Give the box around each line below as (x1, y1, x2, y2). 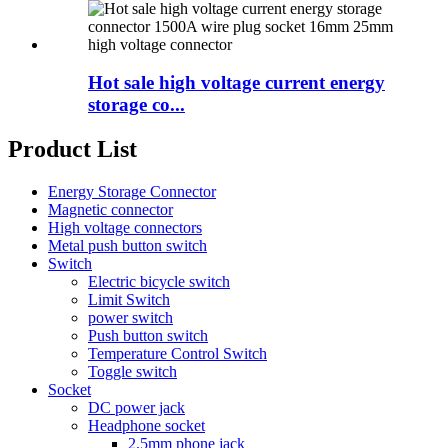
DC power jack (88, 399, 185, 417)
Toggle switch (88, 363, 177, 381)
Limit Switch (88, 291, 170, 309)
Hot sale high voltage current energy (88, 72, 385, 94)
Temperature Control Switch (88, 345, 267, 363)
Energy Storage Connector (48, 183, 216, 201)
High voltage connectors (48, 219, 202, 237)
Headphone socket (88, 417, 205, 435)
